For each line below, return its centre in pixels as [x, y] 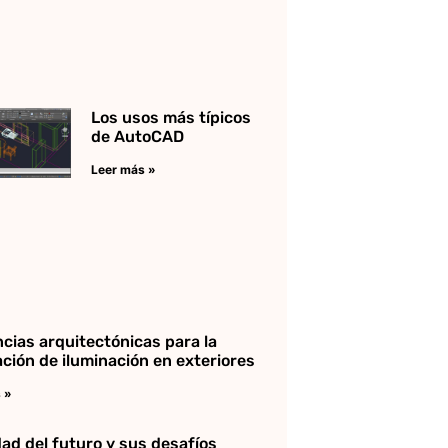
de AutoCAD [137, 137]
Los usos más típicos [170, 118]
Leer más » [123, 170]
